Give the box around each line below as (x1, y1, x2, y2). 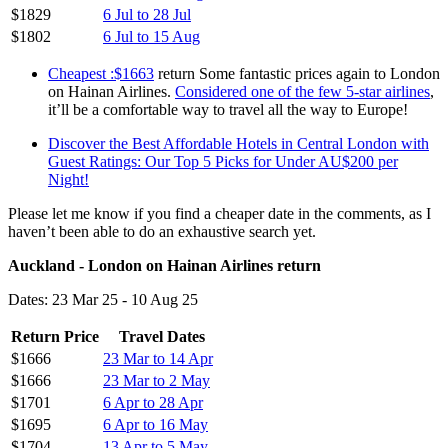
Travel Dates (118, 327, 205, 345)
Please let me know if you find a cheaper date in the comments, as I (8, 204, 431, 222)
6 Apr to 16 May (103, 415, 208, 433)
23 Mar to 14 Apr (103, 349, 213, 367)
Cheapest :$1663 (48, 64, 154, 82)
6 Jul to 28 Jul (103, 5, 191, 23)
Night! (48, 170, 89, 188)
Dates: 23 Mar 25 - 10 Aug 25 (8, 290, 198, 308)
